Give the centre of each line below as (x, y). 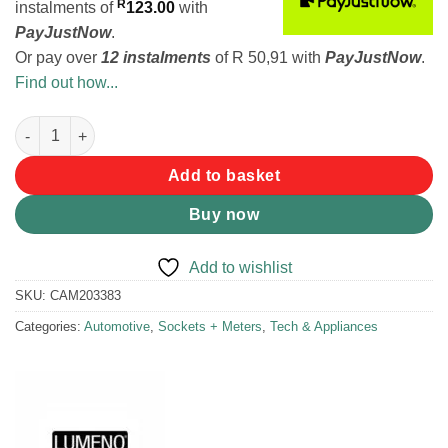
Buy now (224, 215)
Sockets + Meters (210, 327)
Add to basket (224, 176)
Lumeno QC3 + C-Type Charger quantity (150, 126)
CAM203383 (85, 296)
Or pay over (58, 58)
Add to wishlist (240, 268)
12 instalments (156, 58)
